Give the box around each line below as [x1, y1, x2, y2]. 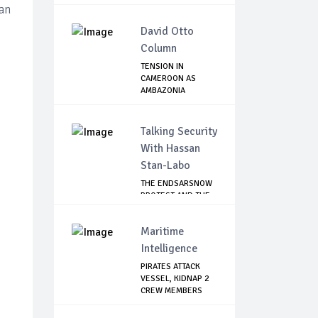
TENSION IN [141, 61, 184, 72]
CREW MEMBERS [141, 285, 202, 297]
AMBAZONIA [141, 85, 185, 97]
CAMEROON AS [141, 73, 196, 84]
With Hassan [141, 141, 200, 156]
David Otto [141, 24, 194, 39]
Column [141, 41, 177, 56]
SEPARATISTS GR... [141, 97, 209, 109]
